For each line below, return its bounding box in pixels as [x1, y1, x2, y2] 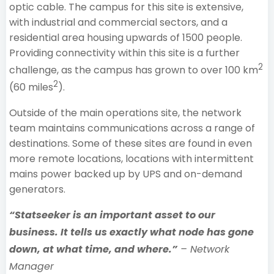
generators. [9, 182, 68, 196]
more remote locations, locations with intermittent [9, 151, 254, 166]
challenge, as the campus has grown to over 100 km [9, 63, 258, 78]
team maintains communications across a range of [9, 120, 255, 135]
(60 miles [9, 80, 53, 95]
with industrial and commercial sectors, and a [9, 15, 228, 29]
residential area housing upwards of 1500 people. [9, 31, 242, 45]
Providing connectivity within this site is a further [9, 46, 240, 60]
